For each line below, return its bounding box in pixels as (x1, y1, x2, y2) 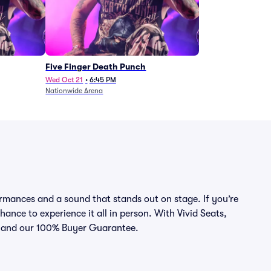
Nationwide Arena (45, 87, 103, 95)
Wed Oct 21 (45, 76, 83, 84)
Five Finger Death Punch (45, 62, 146, 71)
